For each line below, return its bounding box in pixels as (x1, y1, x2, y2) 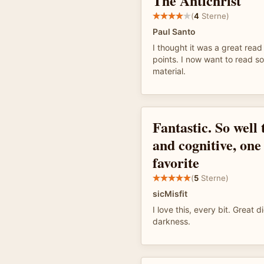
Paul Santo (153, 27, 196, 37)
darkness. (153, 216, 190, 226)
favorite (153, 152, 199, 173)
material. (153, 66, 186, 76)
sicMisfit (153, 189, 187, 199)
